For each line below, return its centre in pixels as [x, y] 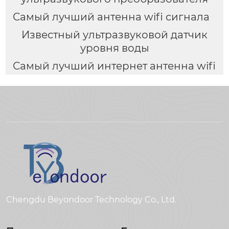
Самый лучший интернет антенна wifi [114, 66]
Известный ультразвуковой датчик [114, 35]
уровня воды [114, 48]
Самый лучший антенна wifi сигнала [111, 17]
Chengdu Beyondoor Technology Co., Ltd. [91, 200]
